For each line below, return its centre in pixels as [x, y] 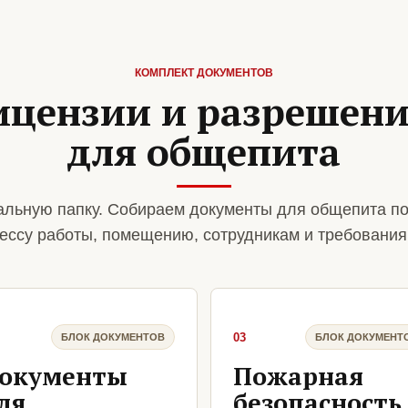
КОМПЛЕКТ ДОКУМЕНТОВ [204, 73]
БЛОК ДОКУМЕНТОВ [113, 337]
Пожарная [298, 377]
